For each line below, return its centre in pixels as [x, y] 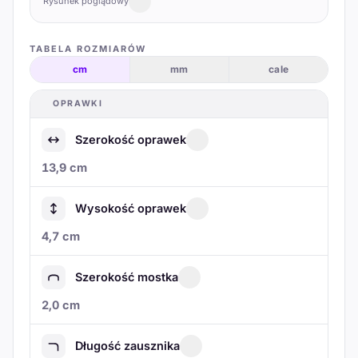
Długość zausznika [127, 346]
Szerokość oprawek [131, 140]
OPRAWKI [78, 103]
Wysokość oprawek [131, 209]
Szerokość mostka [127, 277]
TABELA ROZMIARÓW [88, 48]
